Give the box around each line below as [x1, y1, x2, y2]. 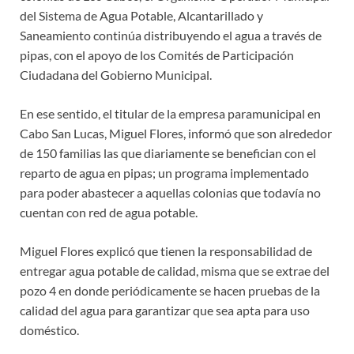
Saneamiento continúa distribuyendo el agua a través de [20, 28, 322, 43]
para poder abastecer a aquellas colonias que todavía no [20, 185, 321, 201]
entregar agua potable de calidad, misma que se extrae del [20, 263, 330, 279]
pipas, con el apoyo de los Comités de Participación [20, 47, 294, 63]
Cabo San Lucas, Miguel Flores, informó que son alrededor [20, 126, 332, 141]
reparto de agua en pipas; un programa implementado [20, 165, 309, 181]
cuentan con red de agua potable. [20, 205, 198, 220]
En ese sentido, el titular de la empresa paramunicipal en [20, 106, 321, 122]
